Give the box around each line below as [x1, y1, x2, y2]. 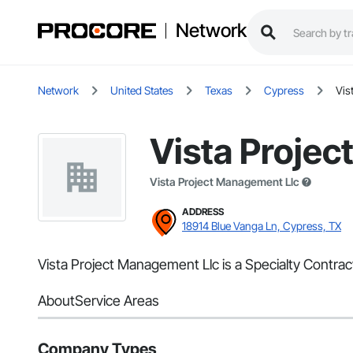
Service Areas [75, 292, 159, 310]
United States [110, 84, 173, 98]
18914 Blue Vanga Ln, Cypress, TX [182, 219, 341, 233]
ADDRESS [182, 206, 224, 218]
